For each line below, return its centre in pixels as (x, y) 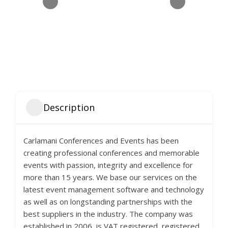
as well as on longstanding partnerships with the (108, 202)
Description (69, 107)
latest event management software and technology (114, 189)
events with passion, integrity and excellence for (108, 165)
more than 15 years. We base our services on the (110, 177)
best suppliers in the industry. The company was (108, 214)
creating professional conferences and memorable (111, 153)
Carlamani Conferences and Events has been (101, 140)
